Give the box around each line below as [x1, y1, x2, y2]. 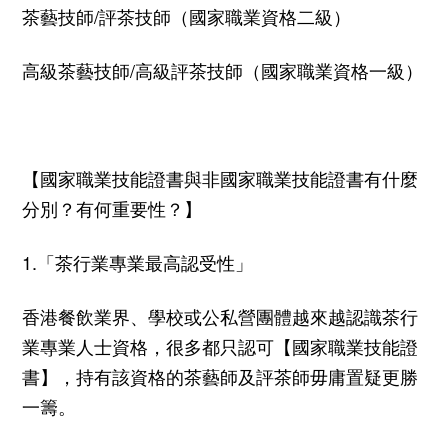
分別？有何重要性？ [22, 194, 184, 221]
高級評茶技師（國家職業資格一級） [135, 56, 423, 83]
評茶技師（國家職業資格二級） [99, 2, 351, 29]
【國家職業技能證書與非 [22, 164, 220, 191]
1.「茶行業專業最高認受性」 [22, 248, 253, 275]
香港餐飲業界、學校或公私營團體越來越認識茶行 [22, 302, 418, 329]
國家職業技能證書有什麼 [220, 164, 418, 191]
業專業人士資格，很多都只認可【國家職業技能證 [22, 332, 418, 359]
